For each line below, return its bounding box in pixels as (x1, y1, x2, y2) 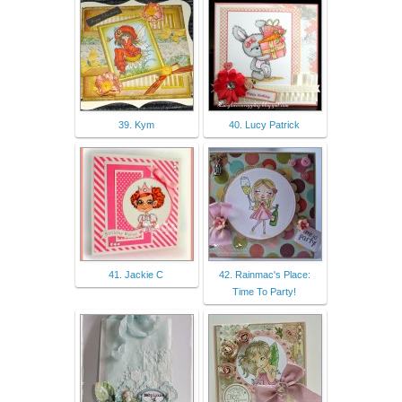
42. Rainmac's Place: (218, 268, 310, 280)
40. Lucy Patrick (229, 118, 300, 130)
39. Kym (118, 118, 154, 130)
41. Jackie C (109, 268, 163, 280)
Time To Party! (232, 285, 296, 297)
